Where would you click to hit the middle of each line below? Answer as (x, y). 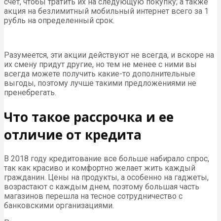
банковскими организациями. (59, 206)
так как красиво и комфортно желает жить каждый (100, 168)
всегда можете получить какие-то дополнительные (100, 74)
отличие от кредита (73, 134)
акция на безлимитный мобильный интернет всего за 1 (106, 11)
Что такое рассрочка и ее (89, 117)
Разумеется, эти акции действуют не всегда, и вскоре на (109, 55)
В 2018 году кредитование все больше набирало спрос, (107, 159)
